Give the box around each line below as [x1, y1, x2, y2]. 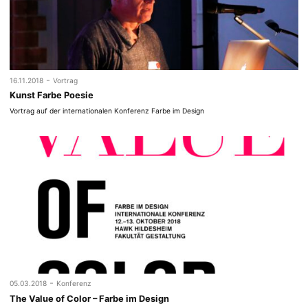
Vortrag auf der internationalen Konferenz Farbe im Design [10, 107, 205, 115]
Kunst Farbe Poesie [10, 89, 94, 100]
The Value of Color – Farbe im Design [10, 293, 170, 304]
